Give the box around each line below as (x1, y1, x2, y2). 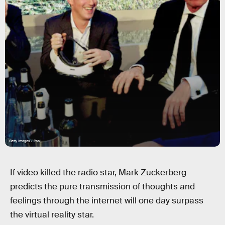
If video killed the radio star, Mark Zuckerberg (10, 167, 186, 178)
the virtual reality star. (10, 209, 94, 220)
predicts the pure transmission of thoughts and (10, 181, 195, 192)
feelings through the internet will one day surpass (10, 195, 203, 206)
